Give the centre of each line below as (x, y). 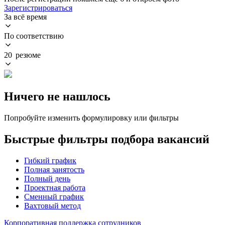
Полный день (47, 178)
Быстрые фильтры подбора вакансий (107, 139)
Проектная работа (55, 187)
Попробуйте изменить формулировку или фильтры (91, 118)
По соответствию (34, 36)
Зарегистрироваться (38, 8)
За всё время (25, 17)
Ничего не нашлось (57, 96)
